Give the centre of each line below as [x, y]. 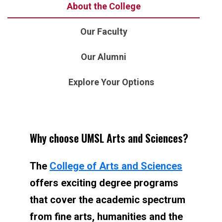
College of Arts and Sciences [116, 166]
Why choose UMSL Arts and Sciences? [109, 138]
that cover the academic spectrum [108, 200]
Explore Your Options [111, 82]
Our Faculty [104, 32]
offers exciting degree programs [104, 183]
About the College [104, 6]
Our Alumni [104, 57]
